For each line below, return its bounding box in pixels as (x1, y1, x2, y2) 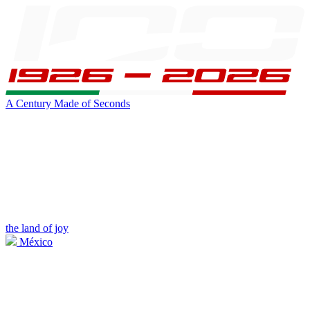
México (17, 235, 53, 248)
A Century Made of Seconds (6, 97, 130, 109)
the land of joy (6, 221, 69, 234)
